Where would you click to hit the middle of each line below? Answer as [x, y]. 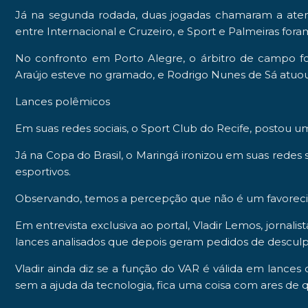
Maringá [157, 155]
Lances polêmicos [63, 101]
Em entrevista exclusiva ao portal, [103, 225]
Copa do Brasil [84, 155]
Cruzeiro [151, 31]
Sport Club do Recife [195, 128]
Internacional [81, 31]
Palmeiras [255, 31]
